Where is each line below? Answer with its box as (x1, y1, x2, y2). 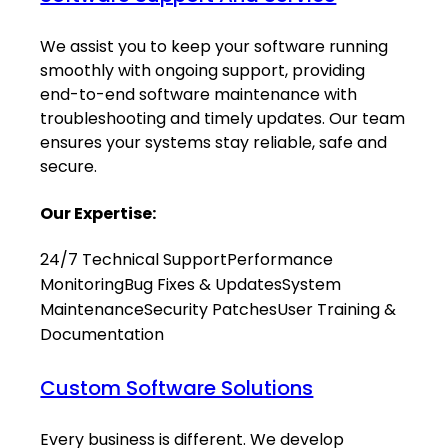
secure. (40, 155, 98, 179)
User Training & (277, 297, 397, 321)
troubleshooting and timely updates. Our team (40, 107, 406, 131)
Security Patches (144, 297, 278, 321)
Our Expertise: (40, 201, 157, 225)
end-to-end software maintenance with (40, 83, 358, 107)
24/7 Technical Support (40, 247, 228, 271)
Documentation (40, 322, 165, 346)
